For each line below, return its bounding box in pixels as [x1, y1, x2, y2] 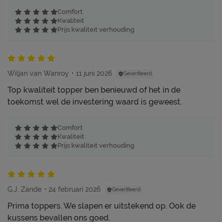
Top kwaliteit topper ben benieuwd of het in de [7, 85, 180, 95]
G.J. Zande [7, 185, 42, 193]
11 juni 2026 [76, 69, 112, 77]
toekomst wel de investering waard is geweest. [7, 97, 182, 107]
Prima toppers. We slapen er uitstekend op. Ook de [7, 201, 196, 211]
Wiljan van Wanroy [7, 69, 69, 77]
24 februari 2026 [49, 185, 101, 193]
